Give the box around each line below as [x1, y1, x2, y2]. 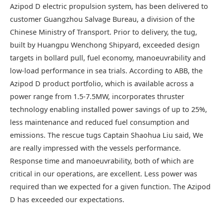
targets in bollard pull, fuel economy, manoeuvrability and [10, 53, 206, 62]
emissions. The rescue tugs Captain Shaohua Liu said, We [10, 130, 203, 140]
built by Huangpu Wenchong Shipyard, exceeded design [10, 40, 200, 50]
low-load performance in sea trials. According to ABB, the [10, 66, 203, 75]
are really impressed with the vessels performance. [10, 143, 181, 153]
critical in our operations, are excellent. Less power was [10, 169, 197, 178]
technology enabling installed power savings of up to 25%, [10, 105, 207, 114]
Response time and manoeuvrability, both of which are [10, 156, 194, 166]
